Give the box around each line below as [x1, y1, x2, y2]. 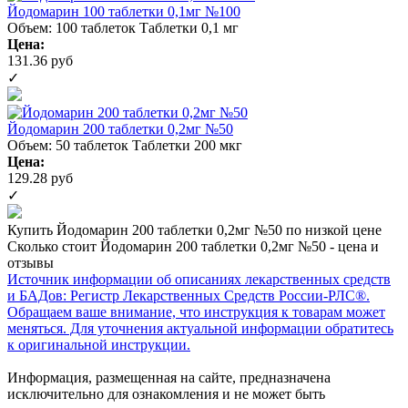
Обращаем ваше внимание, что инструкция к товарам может [7, 303, 385, 320]
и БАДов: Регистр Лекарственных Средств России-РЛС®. [7, 287, 370, 303]
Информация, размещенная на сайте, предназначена [7, 369, 331, 385]
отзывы [7, 254, 54, 270]
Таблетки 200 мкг [132, 137, 242, 153]
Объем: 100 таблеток [7, 19, 139, 36]
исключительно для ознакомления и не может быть [7, 385, 325, 402]
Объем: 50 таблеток [7, 137, 132, 153]
